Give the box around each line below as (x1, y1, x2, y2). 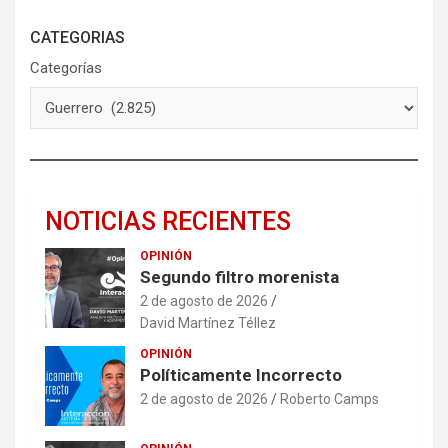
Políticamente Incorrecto (140, 365, 342, 386)
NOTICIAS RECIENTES (45, 207, 291, 237)
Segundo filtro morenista (140, 267, 339, 288)
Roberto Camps (280, 391, 379, 408)
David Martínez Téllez (140, 315, 276, 332)
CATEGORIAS (30, 28, 125, 48)
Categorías (30, 59, 102, 78)
